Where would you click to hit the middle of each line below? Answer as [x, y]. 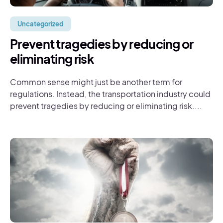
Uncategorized [41, 24]
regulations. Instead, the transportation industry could [110, 94]
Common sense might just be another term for [96, 82]
